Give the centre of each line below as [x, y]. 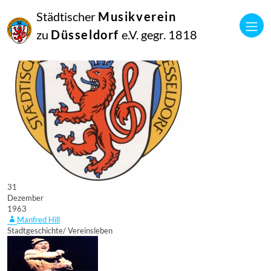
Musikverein [137, 17]
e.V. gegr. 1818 [158, 35]
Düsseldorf [85, 35]
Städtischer [67, 17]
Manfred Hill [38, 220]
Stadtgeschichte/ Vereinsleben [60, 230]
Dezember [25, 198]
